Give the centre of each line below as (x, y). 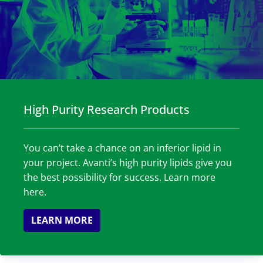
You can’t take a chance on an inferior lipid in (122, 148)
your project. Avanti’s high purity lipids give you (128, 163)
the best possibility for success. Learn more (119, 178)
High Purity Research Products (107, 110)
